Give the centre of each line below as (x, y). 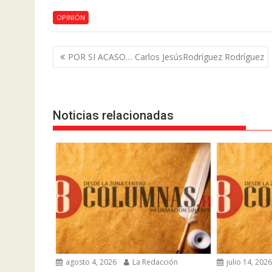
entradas (81, 85)
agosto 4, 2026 (90, 262)
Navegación (91, 53)
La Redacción (154, 262)
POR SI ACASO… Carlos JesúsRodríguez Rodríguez (166, 56)
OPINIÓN (71, 17)
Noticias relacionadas (113, 115)
